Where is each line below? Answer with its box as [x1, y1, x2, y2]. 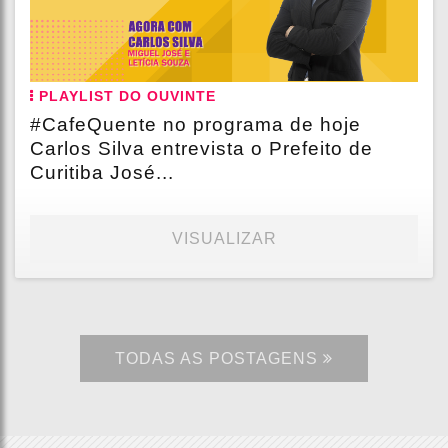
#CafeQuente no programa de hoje [30, 114, 361, 136]
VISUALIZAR [171, 230, 277, 248]
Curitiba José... [30, 162, 174, 184]
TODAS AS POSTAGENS [115, 350, 323, 368]
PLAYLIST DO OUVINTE [34, 88, 216, 105]
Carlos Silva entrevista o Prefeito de [30, 138, 373, 160]
